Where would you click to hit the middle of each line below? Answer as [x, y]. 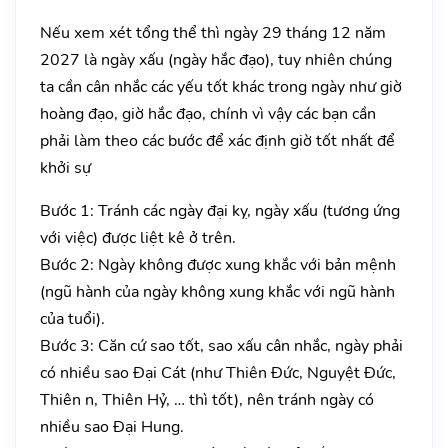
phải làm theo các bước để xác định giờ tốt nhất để [217, 140]
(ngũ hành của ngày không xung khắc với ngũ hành [217, 291]
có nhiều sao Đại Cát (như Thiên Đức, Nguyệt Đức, [218, 372]
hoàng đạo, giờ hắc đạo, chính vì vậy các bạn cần [208, 113]
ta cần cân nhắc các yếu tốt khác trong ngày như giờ [221, 86]
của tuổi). [72, 318]
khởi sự [65, 167]
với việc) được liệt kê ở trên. [138, 237]
